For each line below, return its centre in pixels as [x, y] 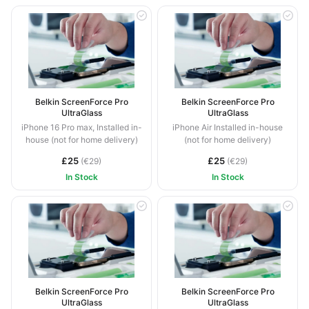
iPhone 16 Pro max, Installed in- [81, 127]
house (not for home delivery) [81, 139]
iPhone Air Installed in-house [228, 127]
